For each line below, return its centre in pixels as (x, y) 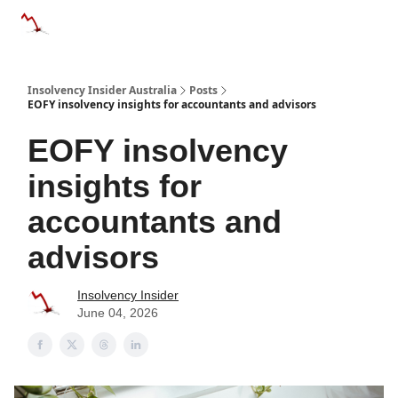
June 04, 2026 (118, 313)
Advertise (260, 27)
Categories (97, 21)
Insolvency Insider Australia (102, 90)
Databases (180, 21)
